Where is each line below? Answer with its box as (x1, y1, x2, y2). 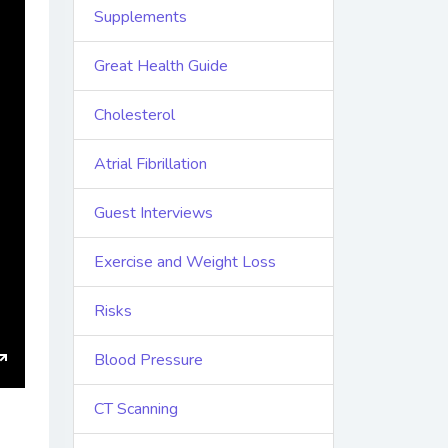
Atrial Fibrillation (94, 153, 207, 176)
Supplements (94, 6, 187, 29)
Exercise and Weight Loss (94, 251, 276, 274)
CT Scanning (94, 398, 178, 421)
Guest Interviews (94, 202, 213, 225)
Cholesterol (94, 104, 175, 127)
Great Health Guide (94, 55, 228, 78)
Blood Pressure (94, 349, 203, 372)
